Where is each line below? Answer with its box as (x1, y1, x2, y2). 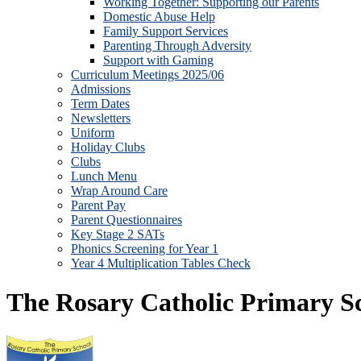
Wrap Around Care (71, 184, 168, 197)
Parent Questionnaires (71, 213, 182, 226)
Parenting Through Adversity (103, 39, 251, 52)
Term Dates (71, 97, 130, 110)
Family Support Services (103, 24, 228, 38)
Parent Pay (71, 198, 126, 212)
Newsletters (71, 111, 131, 125)
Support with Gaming (103, 53, 214, 67)
